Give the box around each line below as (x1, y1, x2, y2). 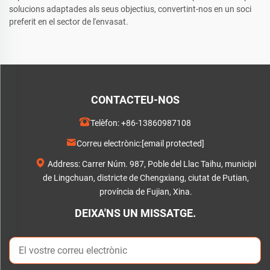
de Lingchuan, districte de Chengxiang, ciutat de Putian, (42, 173, 249, 183)
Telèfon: (90, 118, 121, 128)
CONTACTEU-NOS (90, 93, 180, 107)
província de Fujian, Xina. (99, 187, 192, 197)
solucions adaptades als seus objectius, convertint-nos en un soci (9, 4, 251, 14)
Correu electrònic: (77, 139, 142, 149)
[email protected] (142, 139, 204, 149)
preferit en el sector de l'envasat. (9, 17, 128, 27)
